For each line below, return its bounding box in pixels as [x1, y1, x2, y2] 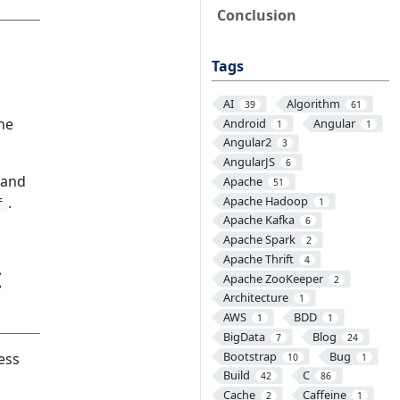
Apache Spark [222, 231, 296, 248]
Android [222, 114, 266, 131]
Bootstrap [222, 347, 277, 364]
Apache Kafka [222, 212, 295, 229]
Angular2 [222, 134, 271, 151]
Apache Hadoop [222, 192, 308, 209]
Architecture [222, 289, 288, 306]
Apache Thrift [222, 250, 294, 267]
